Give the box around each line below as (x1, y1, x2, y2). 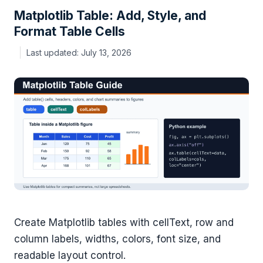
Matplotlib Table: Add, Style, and (14, 8, 206, 23)
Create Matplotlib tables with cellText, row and (14, 217, 234, 229)
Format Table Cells (14, 24, 125, 39)
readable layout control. (14, 249, 126, 262)
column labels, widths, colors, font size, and (14, 233, 221, 245)
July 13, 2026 (81, 47, 131, 58)
